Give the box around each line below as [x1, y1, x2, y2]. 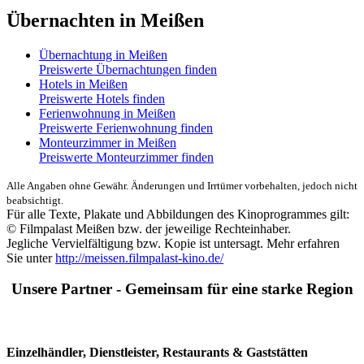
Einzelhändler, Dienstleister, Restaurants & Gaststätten [6, 345, 308, 360]
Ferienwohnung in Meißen [39, 106, 175, 120]
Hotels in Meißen [39, 76, 128, 91]
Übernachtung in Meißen [39, 47, 167, 62]
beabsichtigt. [6, 193, 63, 206]
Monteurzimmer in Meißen [39, 135, 176, 149]
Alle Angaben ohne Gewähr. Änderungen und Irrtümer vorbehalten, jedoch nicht [6, 179, 357, 192]
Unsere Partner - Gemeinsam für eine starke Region [11, 280, 353, 298]
